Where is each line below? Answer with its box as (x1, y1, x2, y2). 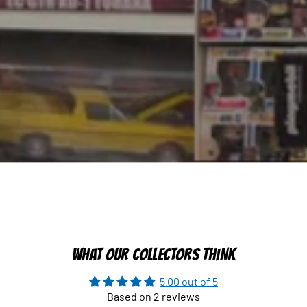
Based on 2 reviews (107, 290, 200, 303)
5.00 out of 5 (160, 275, 218, 288)
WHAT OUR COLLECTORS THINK (72, 246, 235, 263)
